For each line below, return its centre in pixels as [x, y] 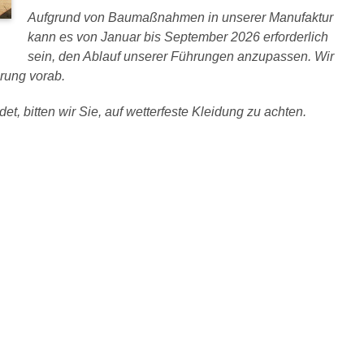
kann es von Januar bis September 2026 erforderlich [178, 37]
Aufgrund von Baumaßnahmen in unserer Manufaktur [180, 17]
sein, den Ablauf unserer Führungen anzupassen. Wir [181, 56]
